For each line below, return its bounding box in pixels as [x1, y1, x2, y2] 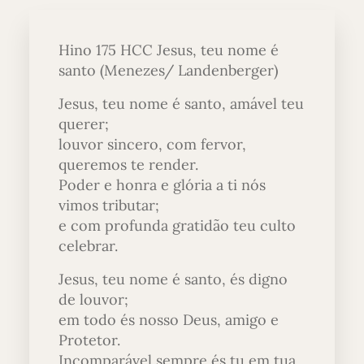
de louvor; [58, 289, 128, 309]
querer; [58, 114, 109, 133]
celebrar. [58, 236, 118, 255]
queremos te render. [58, 154, 198, 174]
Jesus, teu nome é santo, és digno [58, 269, 288, 288]
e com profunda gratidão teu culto [58, 215, 296, 235]
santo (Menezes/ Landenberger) [58, 60, 278, 80]
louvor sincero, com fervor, [58, 134, 246, 154]
